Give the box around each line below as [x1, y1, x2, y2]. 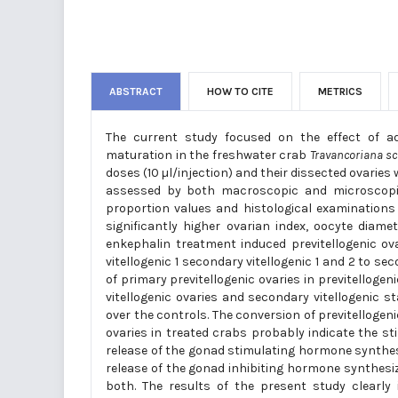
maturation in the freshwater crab [106, 147, 310, 163]
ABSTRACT [109, 85, 163, 98]
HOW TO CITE [207, 85, 274, 98]
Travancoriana [309, 147, 383, 163]
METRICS [318, 85, 362, 98]
